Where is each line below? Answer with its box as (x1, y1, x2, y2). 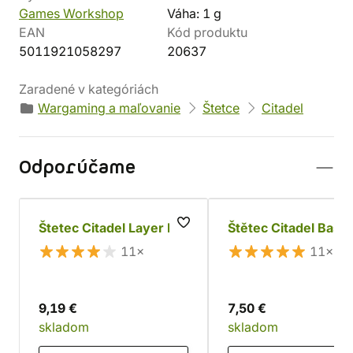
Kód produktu (167, 24, 247, 40)
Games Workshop (19, 6, 124, 21)
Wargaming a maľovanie (38, 100, 180, 116)
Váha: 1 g (167, 6, 221, 21)
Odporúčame (19, 155, 136, 180)
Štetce (203, 100, 240, 116)
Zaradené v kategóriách (19, 81, 158, 97)
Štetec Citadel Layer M (39, 220, 179, 236)
